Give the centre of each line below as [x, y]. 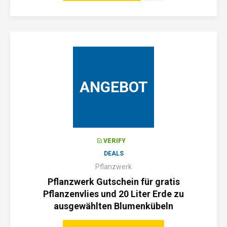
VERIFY [115, 141]
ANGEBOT [113, 87]
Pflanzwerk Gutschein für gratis [113, 182]
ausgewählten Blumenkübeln [113, 206]
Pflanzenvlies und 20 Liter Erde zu [113, 194]
